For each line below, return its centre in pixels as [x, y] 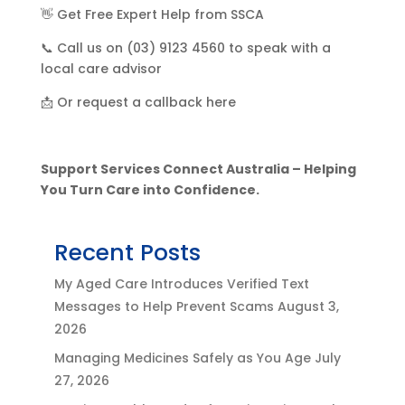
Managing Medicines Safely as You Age [182, 358]
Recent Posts [127, 252]
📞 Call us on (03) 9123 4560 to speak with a [185, 47]
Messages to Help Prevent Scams [164, 306]
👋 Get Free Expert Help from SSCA [152, 14]
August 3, [308, 306]
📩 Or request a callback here [138, 102]
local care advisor [101, 68]
